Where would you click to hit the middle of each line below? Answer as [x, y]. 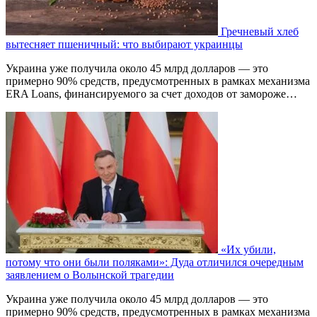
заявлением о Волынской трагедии [90, 275]
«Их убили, [248, 250]
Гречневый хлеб [260, 32]
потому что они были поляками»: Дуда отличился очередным [155, 263]
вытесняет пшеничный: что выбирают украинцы [124, 45]
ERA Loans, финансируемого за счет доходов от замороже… [151, 94]
